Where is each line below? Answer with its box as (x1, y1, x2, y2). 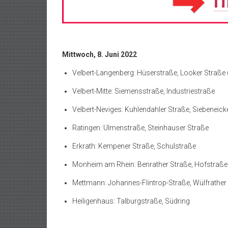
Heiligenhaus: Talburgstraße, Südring (72, 196, 190, 205)
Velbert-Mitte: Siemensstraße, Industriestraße (72, 87, 215, 95)
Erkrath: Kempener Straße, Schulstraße (72, 141, 196, 150)
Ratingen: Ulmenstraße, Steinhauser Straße (72, 123, 209, 132)
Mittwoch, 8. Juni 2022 (62, 50, 137, 59)
